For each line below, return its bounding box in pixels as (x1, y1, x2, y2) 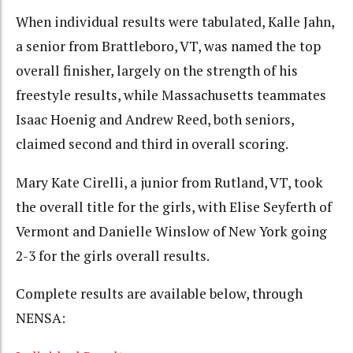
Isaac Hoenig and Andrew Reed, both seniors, (16, 110, 294, 129)
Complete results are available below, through (16, 284, 303, 303)
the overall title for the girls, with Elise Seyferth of (16, 197, 332, 216)
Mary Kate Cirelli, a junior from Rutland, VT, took (16, 173, 323, 191)
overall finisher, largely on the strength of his (16, 61, 298, 80)
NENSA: (16, 309, 65, 328)
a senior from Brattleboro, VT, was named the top (16, 37, 321, 56)
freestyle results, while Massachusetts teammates (16, 86, 326, 105)
